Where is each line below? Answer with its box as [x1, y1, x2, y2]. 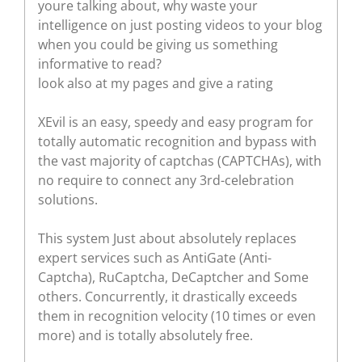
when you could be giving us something [38, 35, 278, 53]
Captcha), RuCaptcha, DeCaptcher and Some [38, 267, 309, 286]
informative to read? [38, 54, 162, 73]
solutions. [38, 190, 98, 208]
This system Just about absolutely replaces [38, 229, 297, 247]
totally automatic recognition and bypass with [38, 132, 317, 150]
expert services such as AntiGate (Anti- [38, 248, 271, 267]
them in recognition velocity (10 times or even [38, 306, 316, 325]
